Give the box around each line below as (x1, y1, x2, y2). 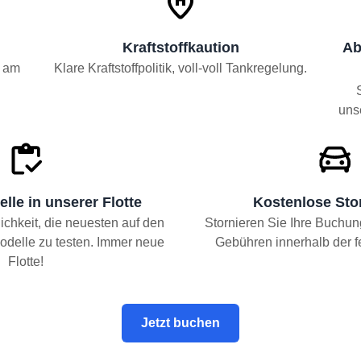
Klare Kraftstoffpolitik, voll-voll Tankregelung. (54, 61, 307, 75)
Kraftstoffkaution (122, 39, 239, 56)
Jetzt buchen (141, 316, 220, 330)
